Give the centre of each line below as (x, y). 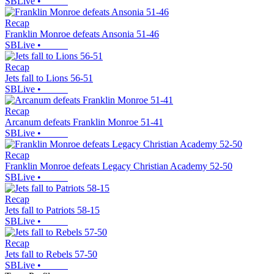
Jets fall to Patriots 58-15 (52, 210)
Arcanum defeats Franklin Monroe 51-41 (84, 122)
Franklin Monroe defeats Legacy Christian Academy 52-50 (119, 166)
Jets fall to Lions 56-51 (49, 78)
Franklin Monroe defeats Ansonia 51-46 (82, 34)
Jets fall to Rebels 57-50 (51, 254)
